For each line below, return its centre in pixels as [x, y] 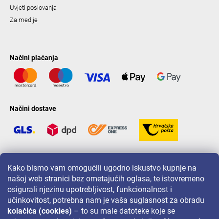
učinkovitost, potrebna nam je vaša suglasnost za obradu [106, 200]
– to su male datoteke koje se [123, 211]
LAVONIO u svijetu [38, 163]
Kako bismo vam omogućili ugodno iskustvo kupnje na [102, 168]
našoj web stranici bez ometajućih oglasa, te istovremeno [106, 179]
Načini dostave [33, 108]
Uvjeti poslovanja [33, 8]
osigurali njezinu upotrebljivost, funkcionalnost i [90, 189]
